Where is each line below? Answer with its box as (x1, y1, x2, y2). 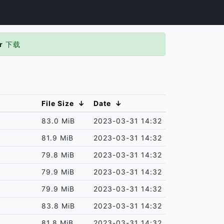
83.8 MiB (41, 201, 75, 210)
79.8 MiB (41, 150, 75, 159)
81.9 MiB (41, 133, 74, 142)
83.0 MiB (41, 116, 75, 125)
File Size (41, 99, 74, 107)
